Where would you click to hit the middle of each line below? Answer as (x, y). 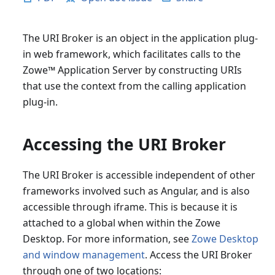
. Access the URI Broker (198, 255)
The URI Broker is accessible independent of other (139, 175)
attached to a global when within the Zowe (121, 223)
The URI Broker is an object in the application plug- (140, 38)
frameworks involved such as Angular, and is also (136, 191)
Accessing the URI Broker (124, 145)
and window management (83, 255)
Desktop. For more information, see (107, 239)
